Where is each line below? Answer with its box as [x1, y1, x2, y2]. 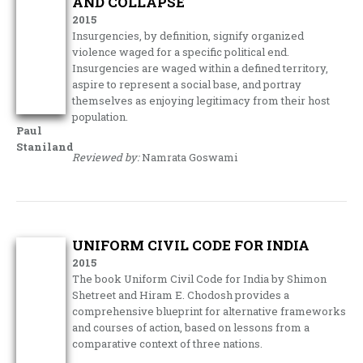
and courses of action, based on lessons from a [72, 319, 310, 335]
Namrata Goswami [139, 149, 238, 164]
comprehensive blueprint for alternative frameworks [72, 303, 347, 318]
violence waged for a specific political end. [72, 44, 290, 59]
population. [72, 109, 129, 124]
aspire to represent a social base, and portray [72, 76, 302, 92]
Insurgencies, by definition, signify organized [72, 28, 305, 43]
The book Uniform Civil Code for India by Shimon [72, 271, 327, 286]
